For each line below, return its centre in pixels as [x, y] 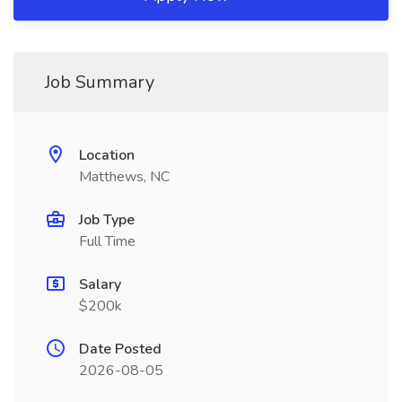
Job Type [107, 220]
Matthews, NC [124, 177]
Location [107, 155]
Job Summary [100, 82]
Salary [100, 284]
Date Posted [120, 349]
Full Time [107, 241]
